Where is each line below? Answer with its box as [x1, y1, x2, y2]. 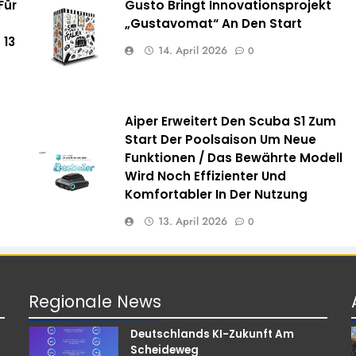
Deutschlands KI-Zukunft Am [130, 326, 294, 342]
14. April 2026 [157, 42, 227, 58]
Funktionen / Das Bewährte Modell [124, 149, 342, 166]
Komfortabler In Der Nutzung [124, 185, 308, 203]
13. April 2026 [157, 213, 227, 229]
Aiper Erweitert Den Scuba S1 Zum [124, 112, 336, 130]
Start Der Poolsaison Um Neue [124, 130, 316, 148]
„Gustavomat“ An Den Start [124, 14, 302, 32]
